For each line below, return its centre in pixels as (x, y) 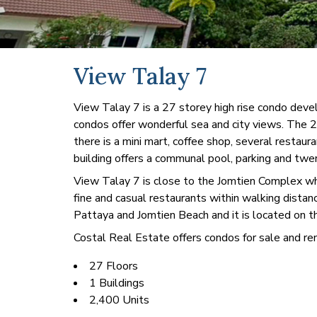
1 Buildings (117, 283)
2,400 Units (119, 300)
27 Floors (114, 266)
